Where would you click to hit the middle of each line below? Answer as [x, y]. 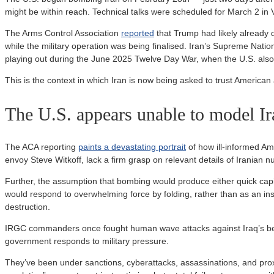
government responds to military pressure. [87, 241]
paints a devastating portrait [132, 147]
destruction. [28, 207]
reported [138, 33]
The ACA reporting [42, 147]
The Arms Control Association [63, 33]
